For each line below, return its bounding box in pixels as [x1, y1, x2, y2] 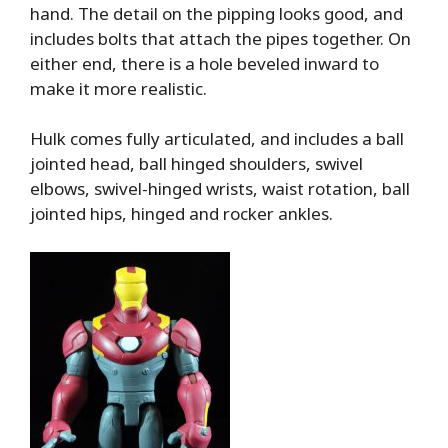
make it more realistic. [30, 76, 207, 100]
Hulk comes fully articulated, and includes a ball [30, 127, 404, 151]
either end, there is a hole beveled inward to [30, 51, 379, 75]
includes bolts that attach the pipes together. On [30, 26, 411, 50]
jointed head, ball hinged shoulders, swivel [30, 152, 363, 176]
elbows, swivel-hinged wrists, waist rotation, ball [30, 177, 410, 201]
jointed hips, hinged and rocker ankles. [30, 202, 333, 226]
